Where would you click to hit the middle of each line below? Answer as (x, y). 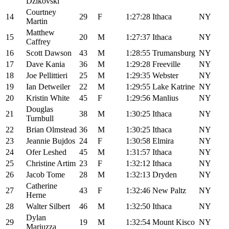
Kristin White (48, 98)
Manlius (165, 98)
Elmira (163, 141)
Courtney (41, 12)
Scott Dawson (49, 53)
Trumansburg (174, 53)
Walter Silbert (48, 206)
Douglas (40, 109)
